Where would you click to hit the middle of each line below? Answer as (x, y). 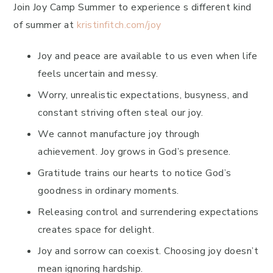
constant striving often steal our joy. (120, 113)
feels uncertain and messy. (98, 74)
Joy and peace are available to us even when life (147, 56)
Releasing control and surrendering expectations (148, 212)
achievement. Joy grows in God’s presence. (134, 152)
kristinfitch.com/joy (119, 25)
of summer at (45, 25)
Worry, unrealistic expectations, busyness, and (143, 95)
